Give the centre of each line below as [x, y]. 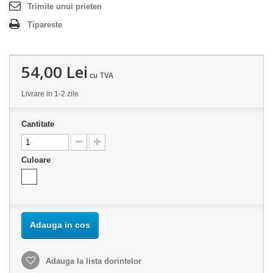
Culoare [37, 160]
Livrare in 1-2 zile [50, 94]
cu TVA [101, 76]
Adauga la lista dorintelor [92, 261]
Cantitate [38, 124]
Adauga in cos [60, 225]
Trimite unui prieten [65, 7]
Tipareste [45, 25]
